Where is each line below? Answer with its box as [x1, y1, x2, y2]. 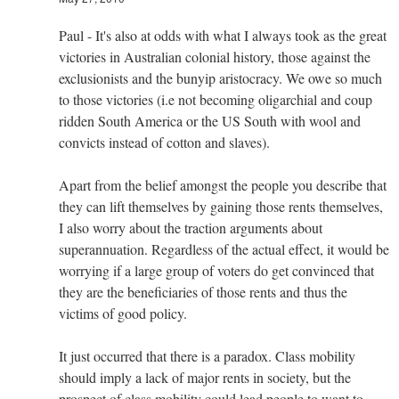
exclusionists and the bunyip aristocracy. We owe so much [59, 68, 382, 87]
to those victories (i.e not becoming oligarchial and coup [59, 89, 372, 109]
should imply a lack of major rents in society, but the [59, 367, 351, 387]
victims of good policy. [59, 303, 187, 322]
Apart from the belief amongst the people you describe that [59, 175, 387, 194]
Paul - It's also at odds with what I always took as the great [59, 25, 387, 45]
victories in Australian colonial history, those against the [59, 46, 370, 66]
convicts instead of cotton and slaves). [59, 132, 270, 151]
